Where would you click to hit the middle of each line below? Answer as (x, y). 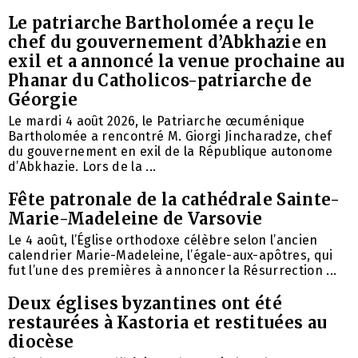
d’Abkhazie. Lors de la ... (82, 166)
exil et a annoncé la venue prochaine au (177, 61)
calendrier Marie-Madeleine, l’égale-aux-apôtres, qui (171, 255)
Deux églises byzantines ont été (145, 303)
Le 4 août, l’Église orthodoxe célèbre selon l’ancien (163, 240)
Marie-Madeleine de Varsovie (135, 218)
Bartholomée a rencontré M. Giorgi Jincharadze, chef (170, 136)
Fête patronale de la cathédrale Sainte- (174, 199)
